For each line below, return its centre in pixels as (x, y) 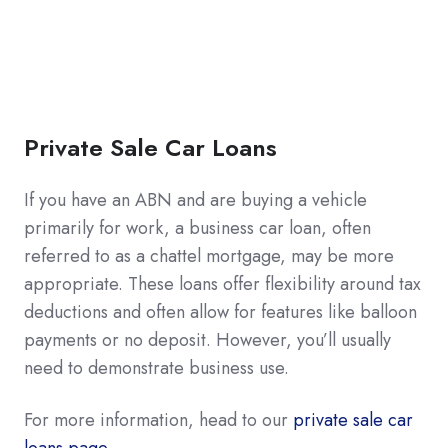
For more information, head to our (158, 419)
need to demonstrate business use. (156, 367)
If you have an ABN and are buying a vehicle (195, 199)
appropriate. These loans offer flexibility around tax (222, 283)
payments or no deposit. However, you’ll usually (207, 339)
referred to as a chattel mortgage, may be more (209, 255)
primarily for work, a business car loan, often (197, 227)
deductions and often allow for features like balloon (220, 311)
